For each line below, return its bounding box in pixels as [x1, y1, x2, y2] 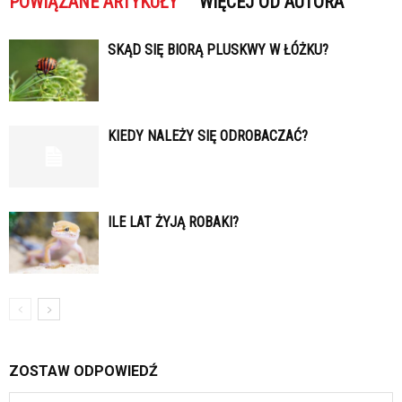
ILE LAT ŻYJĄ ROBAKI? [108, 214, 239, 232]
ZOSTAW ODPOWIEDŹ [9, 363, 158, 380]
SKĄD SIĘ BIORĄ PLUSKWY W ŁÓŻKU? [108, 41, 328, 59]
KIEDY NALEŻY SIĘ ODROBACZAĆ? [108, 127, 308, 145]
